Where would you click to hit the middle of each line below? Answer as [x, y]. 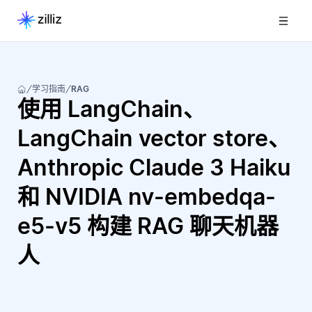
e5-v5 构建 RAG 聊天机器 [148, 226]
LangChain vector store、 [154, 138]
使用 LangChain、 [111, 109]
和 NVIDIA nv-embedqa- [147, 197]
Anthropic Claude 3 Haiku [154, 167]
